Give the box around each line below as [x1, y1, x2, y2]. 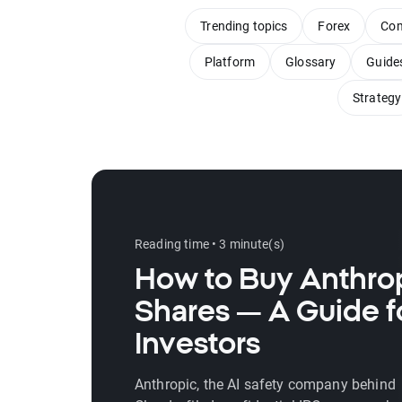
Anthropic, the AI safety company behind [135, 374, 396, 393]
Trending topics [200, 17, 288, 34]
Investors [135, 327, 260, 359]
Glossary [285, 53, 336, 70]
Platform [204, 53, 256, 70]
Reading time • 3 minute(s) [135, 235, 284, 252]
